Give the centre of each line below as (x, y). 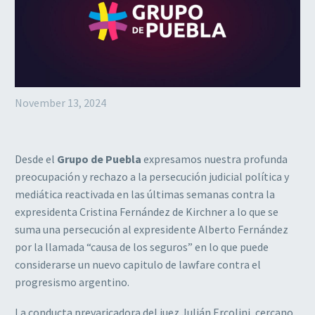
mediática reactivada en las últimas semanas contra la (145, 194)
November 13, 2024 (60, 103)
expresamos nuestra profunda (214, 159)
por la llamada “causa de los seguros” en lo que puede (142, 247)
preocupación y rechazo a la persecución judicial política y (152, 177)
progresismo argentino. (72, 282)
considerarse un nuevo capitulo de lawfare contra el (138, 265)
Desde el (36, 159)
